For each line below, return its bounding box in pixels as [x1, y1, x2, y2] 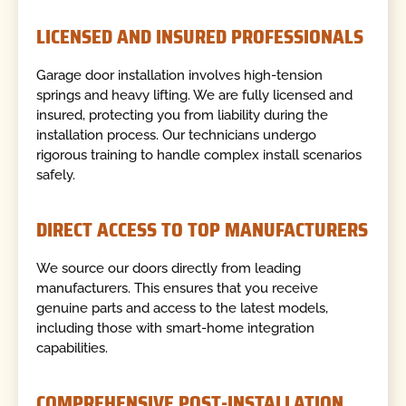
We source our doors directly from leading [36, 260, 302, 277]
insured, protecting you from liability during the [36, 107, 329, 124]
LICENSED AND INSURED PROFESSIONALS [36, 22, 364, 53]
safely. [36, 167, 76, 184]
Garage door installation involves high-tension [36, 67, 324, 84]
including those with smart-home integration [36, 320, 315, 337]
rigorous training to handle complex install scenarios [36, 147, 362, 164]
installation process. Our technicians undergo [36, 127, 317, 144]
